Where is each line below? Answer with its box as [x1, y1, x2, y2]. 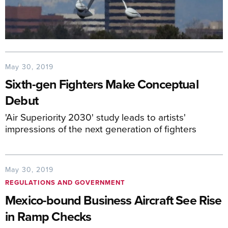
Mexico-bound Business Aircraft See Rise [5, 191, 222, 210]
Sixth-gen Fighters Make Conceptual [5, 75, 198, 94]
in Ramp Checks [5, 207, 92, 226]
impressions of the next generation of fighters [5, 122, 196, 136]
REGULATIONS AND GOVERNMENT [5, 178, 125, 188]
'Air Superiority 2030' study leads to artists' [5, 110, 186, 124]
